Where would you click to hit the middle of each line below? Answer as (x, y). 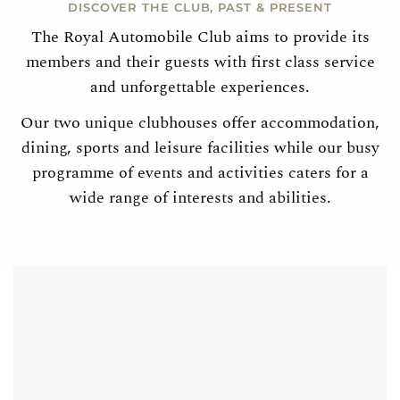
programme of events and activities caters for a (200, 173)
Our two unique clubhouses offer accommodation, (200, 123)
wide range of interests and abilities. (200, 198)
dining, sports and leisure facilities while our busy (200, 148)
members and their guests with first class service (200, 62)
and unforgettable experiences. (200, 87)
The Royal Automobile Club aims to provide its (200, 37)
